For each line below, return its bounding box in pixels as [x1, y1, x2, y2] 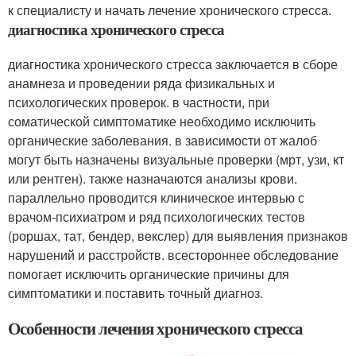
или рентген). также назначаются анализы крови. [8, 168, 297, 188]
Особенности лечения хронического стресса [8, 315, 303, 340]
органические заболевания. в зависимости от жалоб [8, 130, 317, 149]
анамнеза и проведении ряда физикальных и [8, 73, 275, 92]
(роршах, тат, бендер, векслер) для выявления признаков [8, 226, 348, 245]
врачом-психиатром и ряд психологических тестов [8, 207, 305, 226]
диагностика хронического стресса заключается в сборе [8, 54, 338, 73]
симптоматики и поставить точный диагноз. [8, 283, 263, 302]
